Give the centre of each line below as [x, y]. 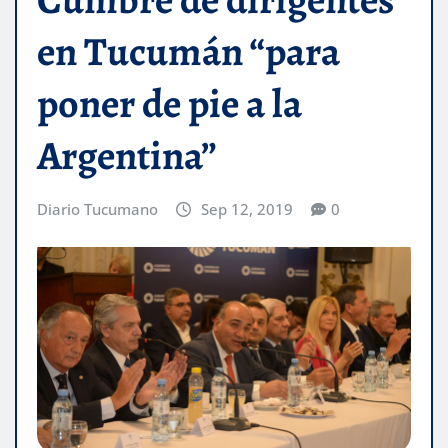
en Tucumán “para [188, 52]
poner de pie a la [169, 104]
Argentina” [127, 156]
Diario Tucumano [97, 209]
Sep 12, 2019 [246, 209]
